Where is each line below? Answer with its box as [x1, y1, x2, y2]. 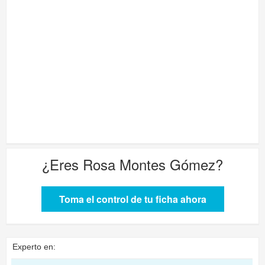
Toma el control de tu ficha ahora [59, 192, 206, 206]
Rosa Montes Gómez [83, 154, 215, 174]
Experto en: [12, 242, 56, 251]
